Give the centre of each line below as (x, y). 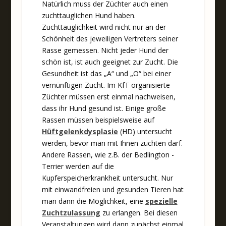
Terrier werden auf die (78, 166)
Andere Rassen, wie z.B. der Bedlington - (108, 155)
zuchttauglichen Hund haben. (89, 16)
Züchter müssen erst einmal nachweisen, (108, 97)
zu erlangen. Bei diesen (139, 213)
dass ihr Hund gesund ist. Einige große (104, 108)
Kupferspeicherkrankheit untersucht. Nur (107, 178)
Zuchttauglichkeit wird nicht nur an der (104, 27)
